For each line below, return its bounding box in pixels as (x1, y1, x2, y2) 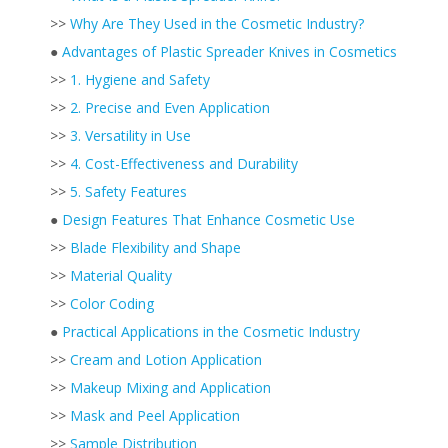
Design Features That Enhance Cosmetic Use (62, 210, 355, 229)
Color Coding (70, 294, 154, 313)
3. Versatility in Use (70, 126, 191, 145)
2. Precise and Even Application (70, 98, 270, 117)
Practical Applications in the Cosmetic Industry (62, 322, 360, 341)
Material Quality (70, 266, 172, 285)
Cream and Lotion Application (70, 350, 262, 369)
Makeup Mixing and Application (70, 378, 271, 397)
